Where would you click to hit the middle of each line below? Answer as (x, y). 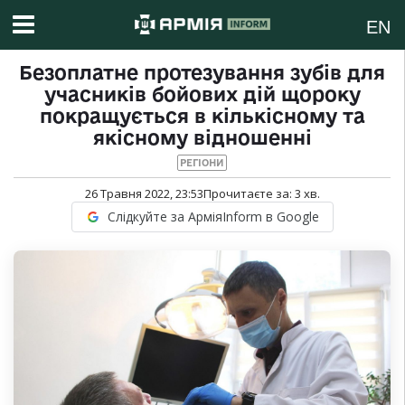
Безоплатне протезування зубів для (202, 73)
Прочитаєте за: (249, 194)
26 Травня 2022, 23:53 (144, 194)
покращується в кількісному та (202, 116)
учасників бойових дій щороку (202, 94)
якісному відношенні (202, 138)
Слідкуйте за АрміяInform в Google (213, 217)
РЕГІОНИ (202, 163)
